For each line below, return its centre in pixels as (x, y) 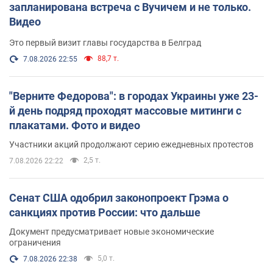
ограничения (35, 243)
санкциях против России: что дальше (105, 213)
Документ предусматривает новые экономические (112, 232)
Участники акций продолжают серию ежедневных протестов (131, 145)
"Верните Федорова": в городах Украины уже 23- (134, 96)
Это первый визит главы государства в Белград (105, 43)
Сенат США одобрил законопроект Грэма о (119, 198)
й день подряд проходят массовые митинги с (125, 111)
